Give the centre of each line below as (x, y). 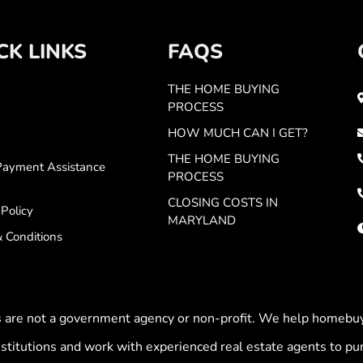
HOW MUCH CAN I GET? (237, 132)
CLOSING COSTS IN (222, 202)
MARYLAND (201, 220)
